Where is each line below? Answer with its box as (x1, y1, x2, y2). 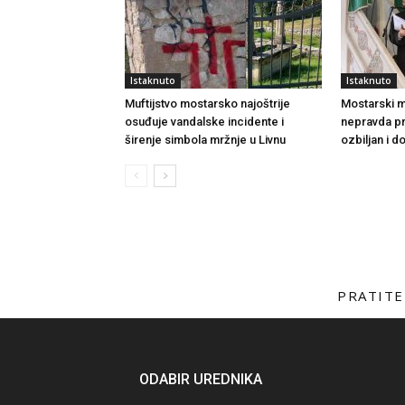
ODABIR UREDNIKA (139, 371, 262, 389)
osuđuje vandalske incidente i (125, 115, 284, 128)
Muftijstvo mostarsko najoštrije (125, 97, 290, 110)
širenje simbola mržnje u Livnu (125, 133, 286, 146)
